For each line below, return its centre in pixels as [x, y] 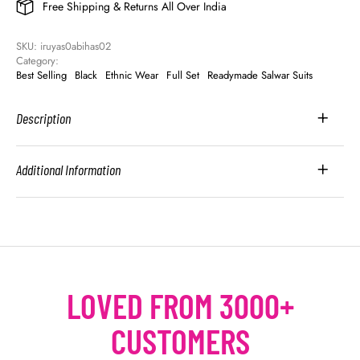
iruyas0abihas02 [76, 47]
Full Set [183, 76]
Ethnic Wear [132, 76]
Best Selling [41, 76]
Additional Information [68, 170]
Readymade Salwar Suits [260, 76]
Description [43, 119]
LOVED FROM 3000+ [180, 306]
